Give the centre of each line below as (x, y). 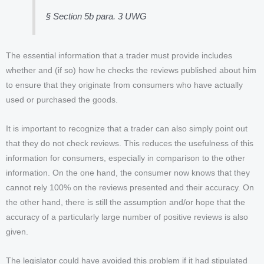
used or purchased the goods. (62, 100)
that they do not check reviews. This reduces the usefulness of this (130, 143)
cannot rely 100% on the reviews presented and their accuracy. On (130, 187)
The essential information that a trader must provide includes (119, 55)
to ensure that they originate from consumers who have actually (124, 85)
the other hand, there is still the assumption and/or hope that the (126, 202)
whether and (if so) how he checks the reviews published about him (131, 70)
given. (17, 232)
